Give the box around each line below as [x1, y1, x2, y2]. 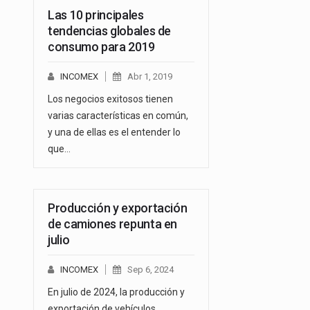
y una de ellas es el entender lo [48, 127, 181, 138]
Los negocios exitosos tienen [48, 93, 173, 105]
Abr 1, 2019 [127, 71, 172, 82]
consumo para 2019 [48, 39, 155, 55]
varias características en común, [48, 110, 188, 122]
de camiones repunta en [48, 217, 178, 232]
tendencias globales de [48, 24, 172, 39]
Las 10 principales [48, 8, 144, 23]
